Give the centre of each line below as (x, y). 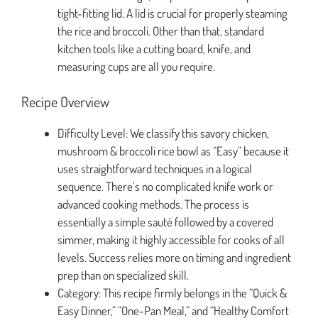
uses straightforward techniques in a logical (155, 169)
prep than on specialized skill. (123, 275)
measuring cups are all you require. (136, 66)
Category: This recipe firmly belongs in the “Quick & (172, 293)
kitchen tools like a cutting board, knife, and (154, 48)
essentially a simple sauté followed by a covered (165, 222)
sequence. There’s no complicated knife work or (165, 187)
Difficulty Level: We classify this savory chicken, (163, 133)
